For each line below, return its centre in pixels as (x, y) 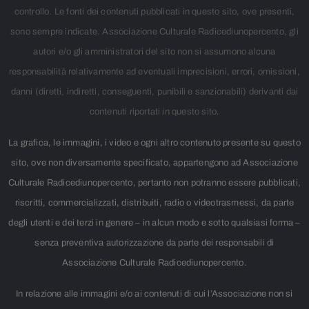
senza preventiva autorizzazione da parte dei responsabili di (154, 243)
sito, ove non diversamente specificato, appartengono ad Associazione (154, 163)
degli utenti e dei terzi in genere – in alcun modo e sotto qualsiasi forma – (154, 223)
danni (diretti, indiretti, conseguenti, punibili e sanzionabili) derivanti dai (154, 92)
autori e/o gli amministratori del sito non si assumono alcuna (154, 52)
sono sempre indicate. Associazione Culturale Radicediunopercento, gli (154, 32)
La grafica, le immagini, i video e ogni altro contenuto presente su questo (154, 143)
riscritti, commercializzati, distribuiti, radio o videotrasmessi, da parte (154, 203)
